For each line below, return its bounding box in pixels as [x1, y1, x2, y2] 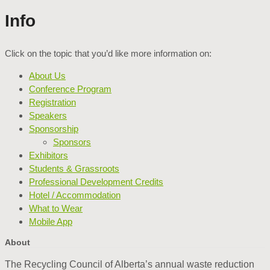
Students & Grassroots [29, 163, 119, 174]
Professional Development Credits [29, 176, 163, 187]
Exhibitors [29, 149, 68, 160]
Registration [29, 96, 76, 107]
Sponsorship [29, 123, 78, 134]
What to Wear [29, 202, 83, 213]
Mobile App [29, 216, 72, 227]
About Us [29, 70, 66, 81]
